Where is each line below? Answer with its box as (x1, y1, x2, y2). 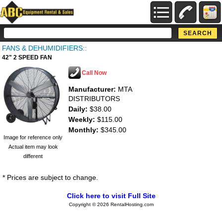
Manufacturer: (68, 85, 116, 93)
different (23, 153, 43, 159)
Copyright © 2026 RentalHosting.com (68, 202, 154, 207)
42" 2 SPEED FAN (2, 54, 52, 61)
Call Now (82, 69, 107, 76)
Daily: (68, 105, 88, 113)
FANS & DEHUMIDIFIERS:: (2, 44, 87, 52)
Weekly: (68, 115, 95, 123)
